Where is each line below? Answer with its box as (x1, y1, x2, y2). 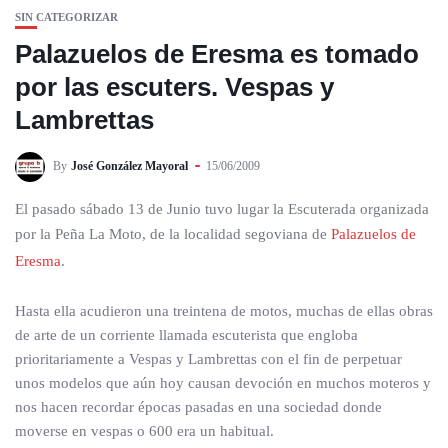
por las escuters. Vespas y (15, 72, 334, 102)
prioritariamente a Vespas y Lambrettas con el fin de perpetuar (15, 351, 402, 367)
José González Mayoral (71, 158, 188, 173)
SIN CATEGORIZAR (15, 11, 118, 23)
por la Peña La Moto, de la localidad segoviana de (15, 226, 331, 242)
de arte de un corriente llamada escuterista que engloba (15, 327, 358, 343)
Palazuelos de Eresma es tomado (15, 39, 419, 69)
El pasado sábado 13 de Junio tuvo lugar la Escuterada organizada (15, 201, 429, 217)
